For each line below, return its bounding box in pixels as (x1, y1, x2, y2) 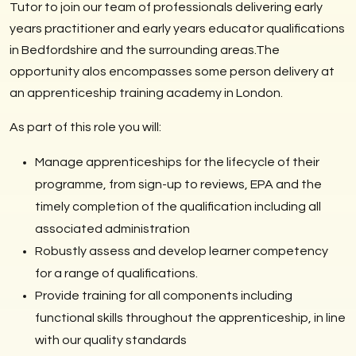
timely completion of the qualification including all (35, 200, 321, 213)
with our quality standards (35, 334, 187, 346)
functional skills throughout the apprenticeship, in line (35, 311, 346, 324)
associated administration (35, 222, 190, 235)
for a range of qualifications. (35, 267, 198, 280)
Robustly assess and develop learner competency (35, 245, 328, 257)
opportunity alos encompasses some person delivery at (10, 65, 335, 78)
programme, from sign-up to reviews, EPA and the (35, 178, 322, 191)
